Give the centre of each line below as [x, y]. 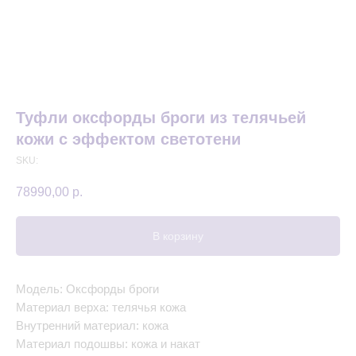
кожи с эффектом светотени [128, 139]
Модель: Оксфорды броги [87, 288]
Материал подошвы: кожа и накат [108, 343]
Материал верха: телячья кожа [101, 307]
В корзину [178, 236]
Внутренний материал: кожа [92, 325]
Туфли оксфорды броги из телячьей [161, 118]
